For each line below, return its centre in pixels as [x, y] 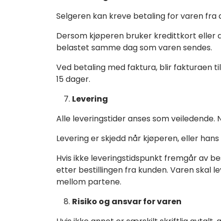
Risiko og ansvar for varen [127, 201]
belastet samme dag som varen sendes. [134, 47]
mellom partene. [89, 182]
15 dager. [73, 79]
